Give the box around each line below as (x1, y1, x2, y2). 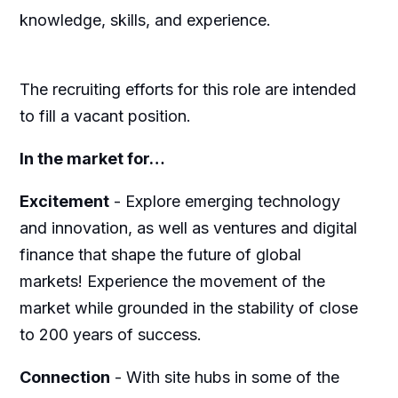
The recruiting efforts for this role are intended (19, 80, 356, 99)
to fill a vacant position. (19, 107, 191, 126)
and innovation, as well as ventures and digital (19, 219, 357, 238)
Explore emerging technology (124, 192, 340, 211)
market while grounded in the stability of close (19, 298, 358, 318)
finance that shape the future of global (19, 245, 301, 265)
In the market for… (19, 149, 165, 169)
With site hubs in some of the (125, 368, 339, 387)
